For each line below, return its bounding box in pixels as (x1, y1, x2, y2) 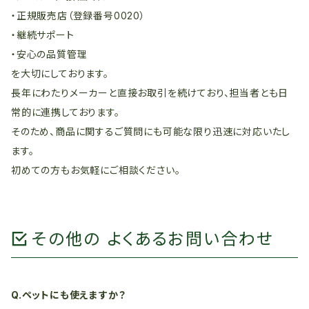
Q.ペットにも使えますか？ (11, 289, 126, 301)
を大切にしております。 (11, 68, 109, 79)
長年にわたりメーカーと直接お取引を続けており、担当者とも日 (11, 87, 289, 99)
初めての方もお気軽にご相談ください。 (11, 164, 181, 176)
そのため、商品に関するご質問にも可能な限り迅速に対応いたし (11, 126, 291, 137)
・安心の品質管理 (11, 48, 88, 60)
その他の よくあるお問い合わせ (31, 229, 274, 249)
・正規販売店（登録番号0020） (11, 10, 146, 21)
